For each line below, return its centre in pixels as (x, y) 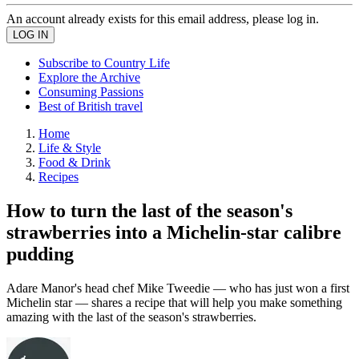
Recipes (58, 177)
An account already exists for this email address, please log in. (163, 19)
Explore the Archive (89, 77)
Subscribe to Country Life (104, 63)
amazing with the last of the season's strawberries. (131, 317)
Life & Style (70, 148)
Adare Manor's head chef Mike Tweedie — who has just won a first (178, 288)
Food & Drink (75, 162)
